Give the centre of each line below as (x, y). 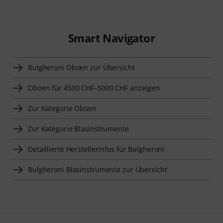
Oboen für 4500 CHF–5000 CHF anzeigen (94, 88)
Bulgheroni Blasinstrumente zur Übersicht (98, 170)
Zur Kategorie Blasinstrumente (78, 129)
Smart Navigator (111, 38)
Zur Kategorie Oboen (62, 109)
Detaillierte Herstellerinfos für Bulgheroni (96, 149)
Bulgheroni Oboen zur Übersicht (81, 68)
